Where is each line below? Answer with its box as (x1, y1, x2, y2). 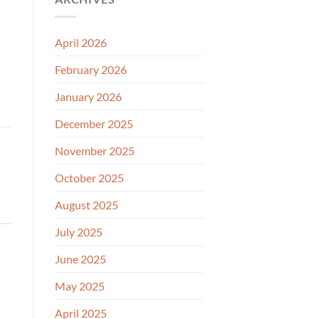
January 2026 (55, 89, 122, 103)
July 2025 (55, 224, 103, 239)
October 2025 (55, 170, 124, 184)
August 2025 (55, 197, 118, 211)
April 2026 (55, 35, 107, 49)
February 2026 (55, 62, 127, 76)
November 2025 (55, 143, 135, 157)
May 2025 (55, 278, 105, 293)
